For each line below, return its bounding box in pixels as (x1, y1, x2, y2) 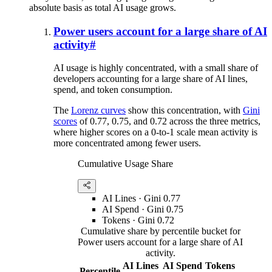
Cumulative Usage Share (78, 158, 173, 169)
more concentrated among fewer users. (53, 138, 201, 149)
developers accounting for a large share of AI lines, (53, 73, 248, 84)
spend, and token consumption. (53, 84, 172, 95)
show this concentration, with (126, 105, 243, 116)
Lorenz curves (71, 105, 126, 116)
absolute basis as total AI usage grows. (29, 2, 176, 13)
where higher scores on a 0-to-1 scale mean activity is (53, 127, 257, 138)
